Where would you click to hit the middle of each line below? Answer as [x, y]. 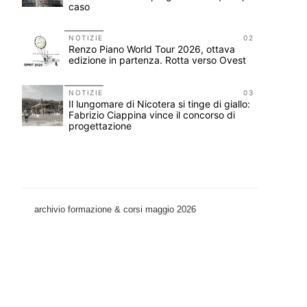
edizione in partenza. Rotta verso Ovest [157, 60]
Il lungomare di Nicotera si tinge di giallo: [159, 104]
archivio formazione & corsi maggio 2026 [115, 209]
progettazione [100, 126]
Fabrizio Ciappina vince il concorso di [152, 115]
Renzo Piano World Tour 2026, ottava [152, 49]
